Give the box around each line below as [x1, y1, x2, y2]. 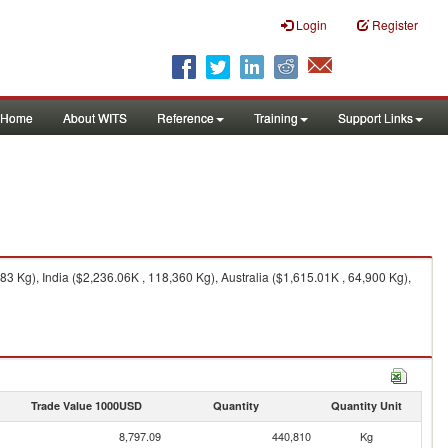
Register [372, 16, 418, 33]
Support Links [338, 109, 413, 126]
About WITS [63, 109, 127, 126]
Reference [157, 109, 214, 126]
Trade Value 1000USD [30, 398, 142, 413]
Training [254, 109, 298, 126]
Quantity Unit [330, 398, 402, 413]
